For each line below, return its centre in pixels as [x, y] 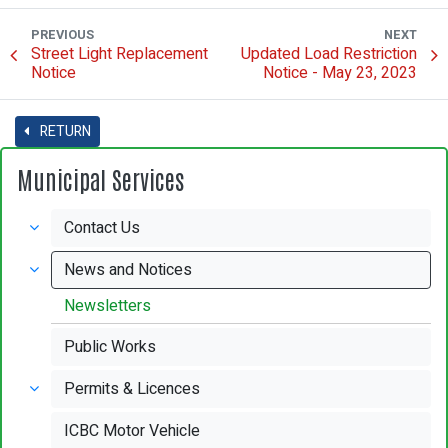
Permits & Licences [132, 388]
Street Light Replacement [119, 53]
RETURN [64, 131]
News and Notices [128, 269]
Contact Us [102, 227]
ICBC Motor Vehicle [132, 430]
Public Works [110, 346]
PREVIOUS [62, 34]
